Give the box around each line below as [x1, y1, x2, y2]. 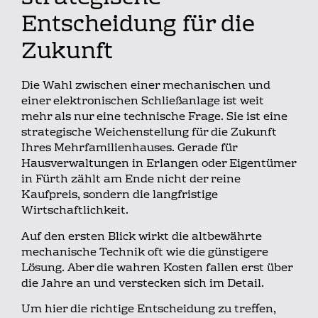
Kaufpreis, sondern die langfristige [21, 185, 218, 206]
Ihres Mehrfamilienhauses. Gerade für [21, 138, 237, 159]
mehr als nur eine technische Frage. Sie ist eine [21, 107, 287, 128]
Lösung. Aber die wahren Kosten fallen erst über [21, 258, 292, 278]
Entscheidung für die [21, 6, 255, 46]
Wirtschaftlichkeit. [21, 201, 128, 221]
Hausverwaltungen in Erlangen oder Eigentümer [21, 154, 296, 175]
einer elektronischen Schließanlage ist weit [21, 92, 264, 112]
